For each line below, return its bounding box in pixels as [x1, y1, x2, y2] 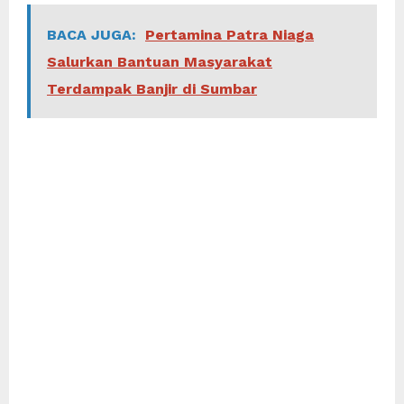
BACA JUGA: [47, 25, 136, 43]
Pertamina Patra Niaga [145, 25, 314, 43]
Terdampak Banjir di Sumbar [47, 79, 257, 97]
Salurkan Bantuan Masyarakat [47, 52, 272, 70]
